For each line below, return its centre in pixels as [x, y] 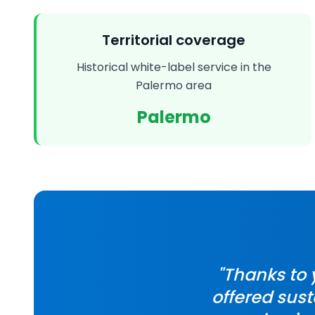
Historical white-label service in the [174, 67]
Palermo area [174, 85]
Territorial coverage [174, 40]
